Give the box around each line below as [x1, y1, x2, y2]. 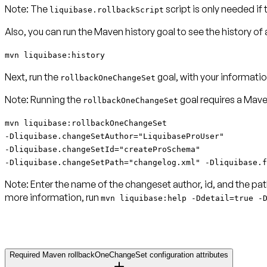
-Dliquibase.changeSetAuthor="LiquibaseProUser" [5, 131, 224, 141]
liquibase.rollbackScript [49, 5, 164, 14]
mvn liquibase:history [5, 50, 105, 60]
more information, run [5, 191, 101, 203]
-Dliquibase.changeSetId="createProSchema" [5, 144, 200, 154]
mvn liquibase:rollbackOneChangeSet [5, 118, 167, 128]
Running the [30, 93, 83, 105]
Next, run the [5, 70, 60, 83]
